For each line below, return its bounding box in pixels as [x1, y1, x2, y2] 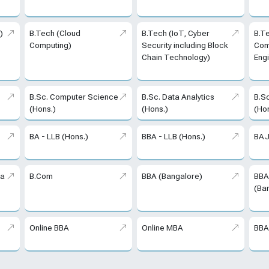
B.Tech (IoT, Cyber [141, 28, 210, 38]
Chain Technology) [141, 52, 210, 62]
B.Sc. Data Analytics [141, 92, 214, 102]
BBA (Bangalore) [141, 171, 202, 181]
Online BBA [29, 223, 69, 233]
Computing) [29, 40, 71, 50]
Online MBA [141, 223, 183, 233]
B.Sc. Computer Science [29, 92, 118, 102]
